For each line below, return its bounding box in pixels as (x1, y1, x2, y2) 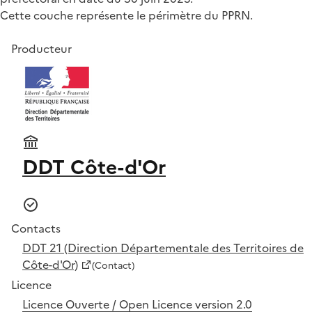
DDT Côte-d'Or (22, 152, 166, 182)
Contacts (11, 219, 61, 237)
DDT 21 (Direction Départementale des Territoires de (22, 239, 304, 256)
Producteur (11, 40, 72, 57)
